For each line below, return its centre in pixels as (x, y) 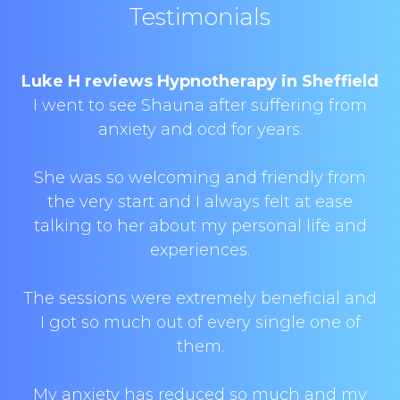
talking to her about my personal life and (200, 226)
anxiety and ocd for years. (200, 129)
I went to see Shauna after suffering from (200, 105)
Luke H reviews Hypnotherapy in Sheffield (200, 81)
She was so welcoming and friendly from (200, 178)
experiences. (200, 250)
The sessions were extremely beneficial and (200, 298)
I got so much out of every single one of (200, 322)
